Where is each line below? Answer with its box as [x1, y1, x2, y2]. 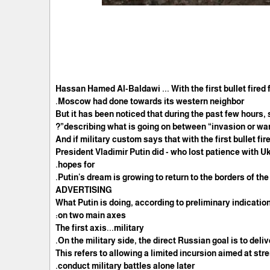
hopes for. [58, 159, 95, 169]
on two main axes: [58, 210, 127, 220]
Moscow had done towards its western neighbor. [58, 96, 245, 106]
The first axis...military [55, 222, 145, 233]
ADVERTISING [55, 184, 113, 195]
